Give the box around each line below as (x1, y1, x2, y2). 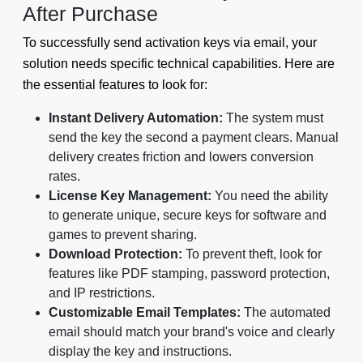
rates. (49, 169, 80, 183)
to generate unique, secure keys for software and (49, 207, 327, 222)
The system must (223, 110, 323, 125)
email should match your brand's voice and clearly (49, 324, 335, 339)
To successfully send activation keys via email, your (23, 35, 317, 49)
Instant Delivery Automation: (49, 110, 223, 125)
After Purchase (23, 2, 158, 25)
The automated (241, 305, 331, 319)
